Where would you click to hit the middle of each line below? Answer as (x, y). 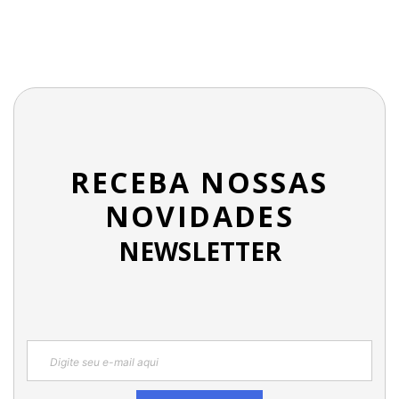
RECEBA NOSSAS (199, 182)
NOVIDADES (199, 216)
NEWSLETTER (199, 251)
